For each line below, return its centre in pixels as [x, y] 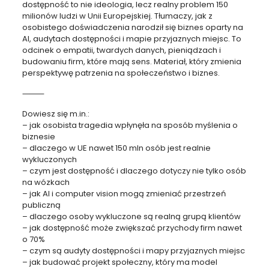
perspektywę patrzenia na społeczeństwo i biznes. [121, 73]
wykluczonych [49, 159]
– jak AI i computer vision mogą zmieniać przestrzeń [124, 193]
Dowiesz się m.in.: [56, 113]
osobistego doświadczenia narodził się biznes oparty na [132, 27]
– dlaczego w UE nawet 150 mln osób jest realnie [116, 148]
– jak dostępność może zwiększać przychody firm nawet [132, 228]
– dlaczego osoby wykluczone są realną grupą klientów [131, 216]
